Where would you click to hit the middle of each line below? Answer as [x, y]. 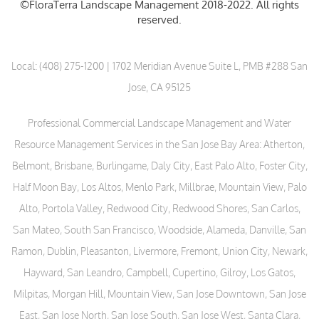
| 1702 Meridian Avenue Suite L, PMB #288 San [206, 66]
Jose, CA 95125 [159, 88]
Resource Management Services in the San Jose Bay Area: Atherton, [159, 145]
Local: [25, 66]
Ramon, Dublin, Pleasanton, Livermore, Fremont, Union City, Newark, [159, 251]
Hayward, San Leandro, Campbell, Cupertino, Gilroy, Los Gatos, [159, 273]
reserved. [159, 20]
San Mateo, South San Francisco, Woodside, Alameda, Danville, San [159, 230]
